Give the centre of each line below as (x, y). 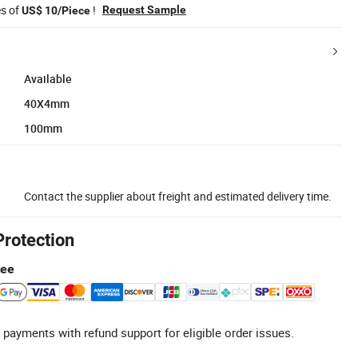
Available (48, 78)
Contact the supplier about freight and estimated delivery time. (178, 196)
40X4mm (47, 103)
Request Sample (144, 9)
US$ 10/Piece (56, 10)
